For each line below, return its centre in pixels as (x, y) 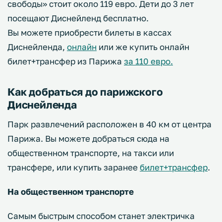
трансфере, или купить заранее (74, 167)
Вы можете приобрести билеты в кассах (89, 33)
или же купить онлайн (143, 47)
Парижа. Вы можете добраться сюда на (88, 139)
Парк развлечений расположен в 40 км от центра (110, 124)
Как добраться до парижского (85, 92)
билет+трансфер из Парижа (66, 61)
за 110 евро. (148, 61)
